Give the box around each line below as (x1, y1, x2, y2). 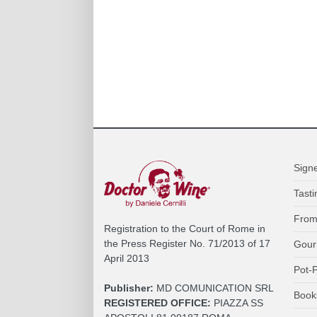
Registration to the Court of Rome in (104, 222, 265, 234)
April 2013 (104, 252, 149, 264)
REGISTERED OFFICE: (104, 296, 211, 309)
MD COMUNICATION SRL (154, 282, 274, 294)
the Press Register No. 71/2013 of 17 (104, 237, 270, 249)
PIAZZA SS (211, 296, 263, 309)
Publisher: (104, 282, 154, 294)
